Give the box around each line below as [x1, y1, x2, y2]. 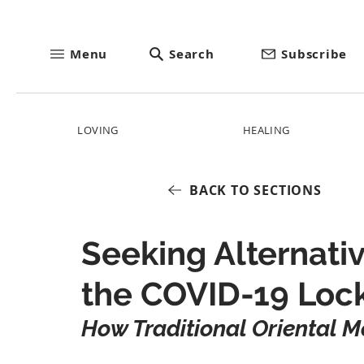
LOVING [77, 123, 119, 137]
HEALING [242, 123, 290, 137]
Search [169, 45, 214, 63]
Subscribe [281, 45, 347, 63]
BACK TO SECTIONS [189, 180, 322, 199]
